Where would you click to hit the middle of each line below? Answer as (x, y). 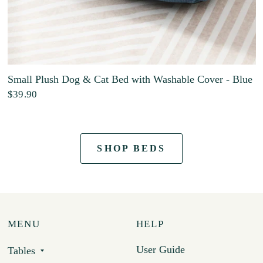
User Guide (160, 250)
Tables (21, 251)
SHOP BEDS (131, 149)
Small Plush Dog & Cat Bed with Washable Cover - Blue (130, 79)
